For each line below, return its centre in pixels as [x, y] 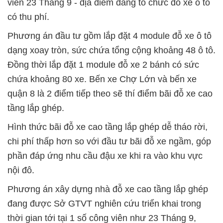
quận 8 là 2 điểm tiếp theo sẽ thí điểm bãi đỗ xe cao [110, 94]
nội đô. [21, 170]
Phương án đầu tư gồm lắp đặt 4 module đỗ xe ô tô [110, 36]
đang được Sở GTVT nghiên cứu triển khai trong [104, 204]
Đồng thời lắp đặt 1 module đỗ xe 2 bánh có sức [103, 65]
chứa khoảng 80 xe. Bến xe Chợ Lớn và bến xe [102, 79]
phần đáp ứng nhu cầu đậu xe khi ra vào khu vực [105, 156]
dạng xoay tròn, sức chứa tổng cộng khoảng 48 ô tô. [111, 51]
